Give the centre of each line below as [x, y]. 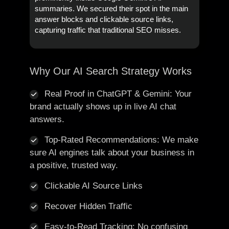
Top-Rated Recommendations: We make [121, 140]
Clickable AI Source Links [93, 186]
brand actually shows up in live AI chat [103, 106]
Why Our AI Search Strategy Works [110, 71]
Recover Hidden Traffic [88, 206]
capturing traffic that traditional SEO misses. [108, 30]
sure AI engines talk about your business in [112, 152]
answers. [47, 119]
